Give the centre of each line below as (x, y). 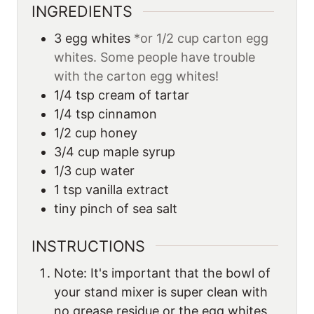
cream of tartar (144, 95)
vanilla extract (127, 190)
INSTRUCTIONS (88, 246)
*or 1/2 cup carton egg (201, 39)
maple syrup (139, 152)
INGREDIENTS (82, 12)
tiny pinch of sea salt (116, 209)
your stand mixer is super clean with (161, 292)
